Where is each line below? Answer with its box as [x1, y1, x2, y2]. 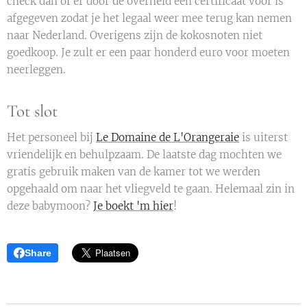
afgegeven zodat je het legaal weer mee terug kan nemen [7, 11, 292, 25]
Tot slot [7, 100, 58, 121]
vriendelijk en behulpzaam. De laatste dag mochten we [7, 147, 282, 161]
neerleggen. [7, 62, 66, 76]
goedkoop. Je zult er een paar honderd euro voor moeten [7, 45, 290, 59]
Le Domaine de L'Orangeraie [96, 130, 239, 144]
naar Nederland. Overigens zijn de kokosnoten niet [7, 28, 262, 42]
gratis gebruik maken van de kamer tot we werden [7, 164, 260, 178]
